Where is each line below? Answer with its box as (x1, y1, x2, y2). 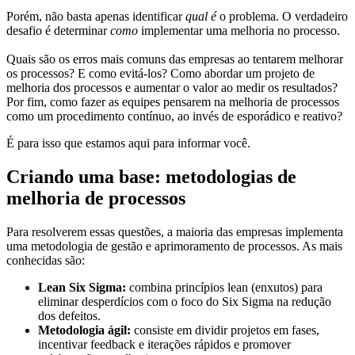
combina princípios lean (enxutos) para (126, 280, 323, 294)
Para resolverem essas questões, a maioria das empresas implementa (6, 224, 343, 239)
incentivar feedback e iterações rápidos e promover (38, 337, 291, 351)
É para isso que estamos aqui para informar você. (6, 136, 250, 150)
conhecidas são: (6, 253, 88, 267)
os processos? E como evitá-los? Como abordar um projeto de (6, 66, 315, 80)
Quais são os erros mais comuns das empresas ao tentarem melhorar (6, 52, 343, 66)
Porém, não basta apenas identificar (6, 9, 185, 23)
